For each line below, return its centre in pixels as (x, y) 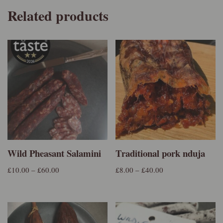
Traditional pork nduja (162, 153)
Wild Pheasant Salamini (54, 153)
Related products (58, 16)
